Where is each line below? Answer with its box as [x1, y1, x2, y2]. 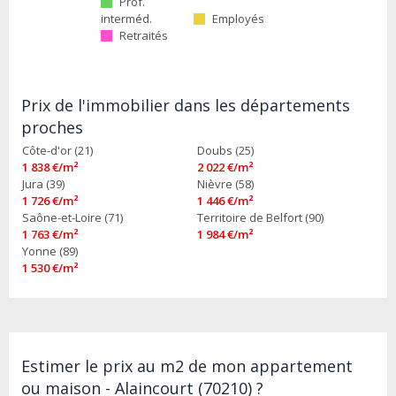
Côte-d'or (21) [22, 142, 93, 159]
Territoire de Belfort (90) [197, 209, 324, 226]
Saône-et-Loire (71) [22, 209, 123, 226]
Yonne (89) [22, 243, 78, 260]
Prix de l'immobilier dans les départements [21, 95, 350, 117]
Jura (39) [22, 176, 65, 193]
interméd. [101, 11, 153, 27]
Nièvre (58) [197, 176, 255, 193]
